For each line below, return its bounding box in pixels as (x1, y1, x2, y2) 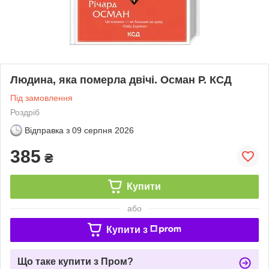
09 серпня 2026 (72, 125, 134, 135)
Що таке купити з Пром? (17, 256, 133, 267)
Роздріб (10, 107, 40, 117)
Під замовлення (10, 92, 73, 103)
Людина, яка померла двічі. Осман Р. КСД (10, 73, 232, 86)
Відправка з (25, 125, 70, 135)
